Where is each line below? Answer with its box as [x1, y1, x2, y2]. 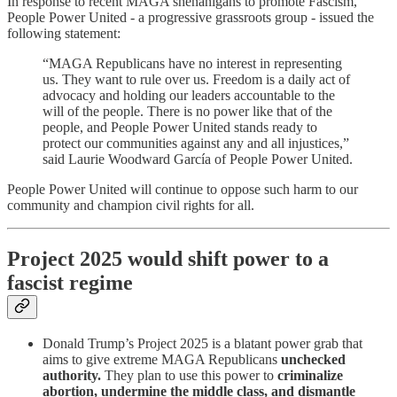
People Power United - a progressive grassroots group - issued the [7, 9, 374, 25]
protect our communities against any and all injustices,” [43, 135, 349, 151]
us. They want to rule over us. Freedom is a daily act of [43, 71, 350, 87]
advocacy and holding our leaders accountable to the [43, 87, 335, 103]
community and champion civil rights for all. [7, 197, 254, 213]
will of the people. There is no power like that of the [43, 103, 332, 119]
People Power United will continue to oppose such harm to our [7, 181, 358, 197]
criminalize [277, 368, 343, 384]
